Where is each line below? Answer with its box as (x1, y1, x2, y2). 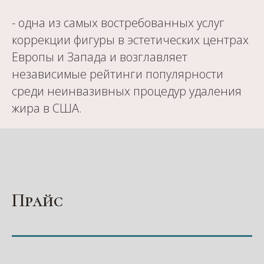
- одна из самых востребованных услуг (12, 15, 225, 31)
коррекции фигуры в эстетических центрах (12, 32, 249, 48)
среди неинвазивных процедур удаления (12, 83, 242, 99)
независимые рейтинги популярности (12, 66, 223, 82)
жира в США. (12, 100, 82, 116)
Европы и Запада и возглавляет (12, 49, 187, 65)
